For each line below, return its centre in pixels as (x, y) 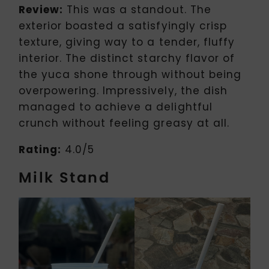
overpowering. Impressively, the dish (123, 91)
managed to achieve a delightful (116, 107)
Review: (41, 10)
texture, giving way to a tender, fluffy (127, 42)
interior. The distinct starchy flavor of (127, 59)
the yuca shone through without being (130, 75)
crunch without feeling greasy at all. (124, 123)
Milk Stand (64, 178)
